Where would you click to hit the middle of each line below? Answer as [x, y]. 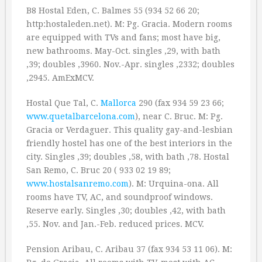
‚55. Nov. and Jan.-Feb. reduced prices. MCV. [115, 224]
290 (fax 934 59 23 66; [180, 103]
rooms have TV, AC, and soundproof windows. [120, 197]
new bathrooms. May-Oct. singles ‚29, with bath [123, 51]
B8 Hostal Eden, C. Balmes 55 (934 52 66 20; [113, 11]
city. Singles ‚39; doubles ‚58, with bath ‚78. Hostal [128, 157]
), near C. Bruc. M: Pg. [179, 116]
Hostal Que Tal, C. [63, 103]
